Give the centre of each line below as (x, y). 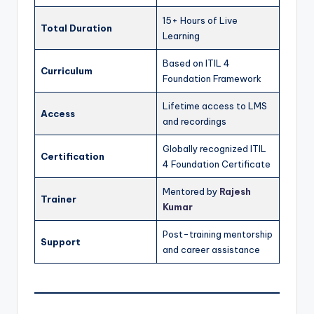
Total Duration (76, 28)
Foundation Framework (212, 78)
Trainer (59, 199)
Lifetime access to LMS (215, 105)
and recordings (194, 121)
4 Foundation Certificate (217, 164)
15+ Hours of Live (200, 20)
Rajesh (235, 191)
